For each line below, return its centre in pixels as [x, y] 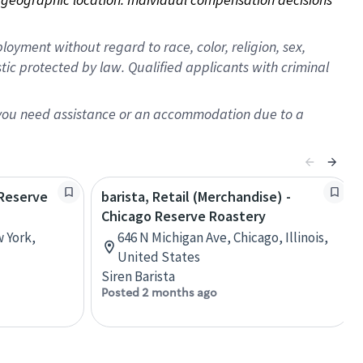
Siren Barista [138, 276]
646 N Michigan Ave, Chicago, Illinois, [223, 237]
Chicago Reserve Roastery [184, 216]
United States [159, 257]
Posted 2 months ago [159, 293]
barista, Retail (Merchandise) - [196, 196]
